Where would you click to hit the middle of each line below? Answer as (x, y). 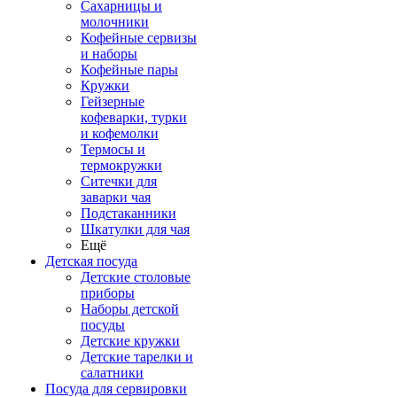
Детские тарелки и (137, 357)
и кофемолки (120, 133)
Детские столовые (136, 277)
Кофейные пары (129, 70)
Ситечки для (119, 181)
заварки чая (116, 197)
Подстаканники (128, 213)
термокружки (121, 165)
